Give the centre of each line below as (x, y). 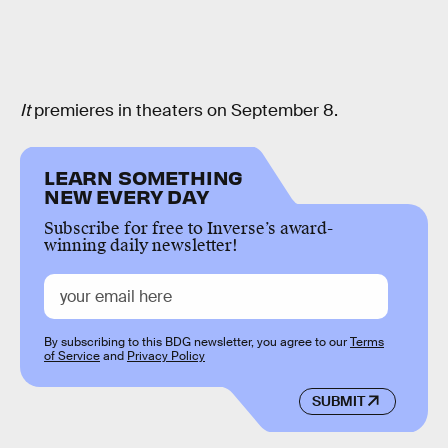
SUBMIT (338, 401)
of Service (72, 356)
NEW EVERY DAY (126, 196)
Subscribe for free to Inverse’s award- (188, 229)
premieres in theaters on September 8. (184, 111)
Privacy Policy (166, 356)
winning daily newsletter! (141, 246)
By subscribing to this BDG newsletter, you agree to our (197, 342)
